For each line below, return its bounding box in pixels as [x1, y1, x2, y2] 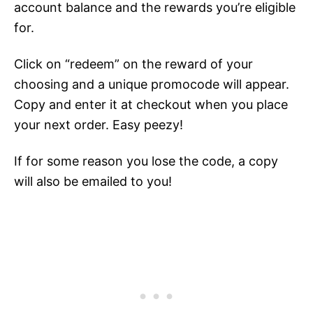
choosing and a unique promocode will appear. [14, 77, 289, 92]
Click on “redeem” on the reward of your [14, 57, 253, 72]
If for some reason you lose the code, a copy [14, 154, 278, 169]
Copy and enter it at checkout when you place [14, 97, 288, 112]
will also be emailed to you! [14, 174, 172, 189]
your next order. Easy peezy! [14, 117, 183, 133]
